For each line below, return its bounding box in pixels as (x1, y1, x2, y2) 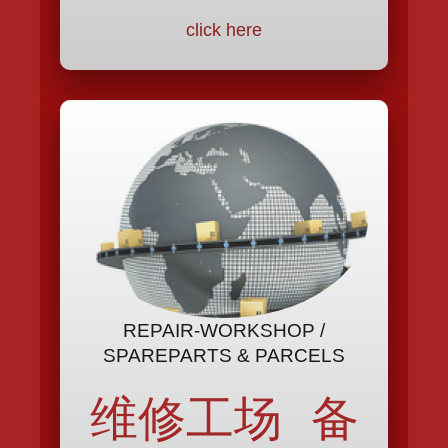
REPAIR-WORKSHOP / (123, 319, 325, 341)
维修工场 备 (89, 389, 359, 446)
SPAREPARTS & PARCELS (103, 344, 345, 366)
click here (186, 20, 262, 41)
